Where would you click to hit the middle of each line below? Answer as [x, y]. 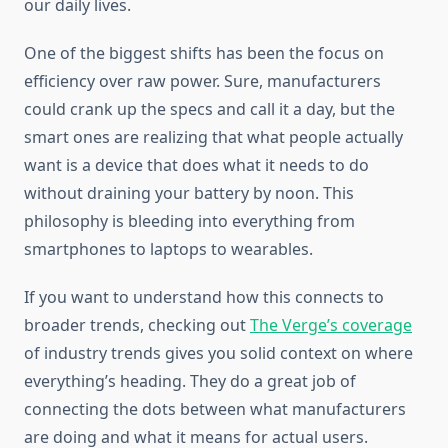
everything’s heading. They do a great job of [190, 381]
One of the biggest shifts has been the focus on [204, 53]
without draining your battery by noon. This [189, 193]
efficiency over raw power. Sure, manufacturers [202, 81]
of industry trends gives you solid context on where [218, 353]
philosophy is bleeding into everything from [189, 221]
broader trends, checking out [137, 325]
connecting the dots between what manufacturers [215, 409]
